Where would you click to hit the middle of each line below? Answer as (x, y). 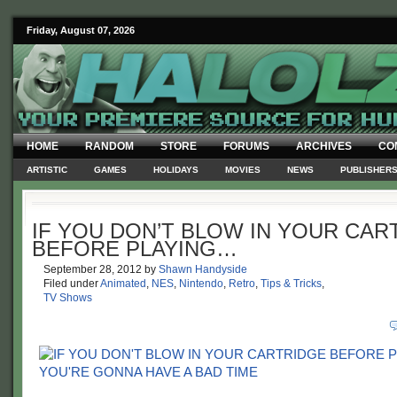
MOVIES (243, 170)
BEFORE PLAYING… (135, 249)
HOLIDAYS (176, 170)
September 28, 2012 (93, 269)
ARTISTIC (47, 170)
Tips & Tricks (291, 284)
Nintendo (201, 284)
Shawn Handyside (203, 269)
